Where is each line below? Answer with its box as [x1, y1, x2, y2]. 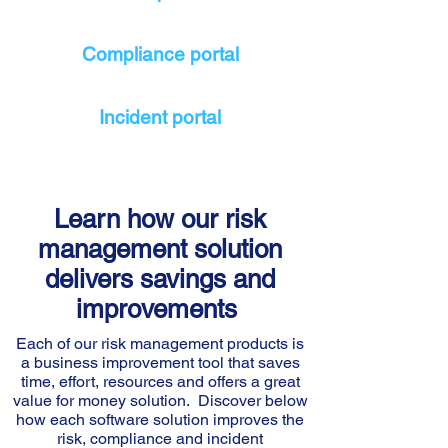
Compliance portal [81, 43, 239, 65]
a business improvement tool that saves [20, 353, 300, 372]
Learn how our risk [54, 204, 266, 234]
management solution [38, 234, 282, 264]
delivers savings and [45, 264, 275, 294]
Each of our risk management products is [16, 334, 304, 353]
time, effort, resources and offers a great [20, 372, 300, 391]
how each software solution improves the [16, 410, 304, 429]
